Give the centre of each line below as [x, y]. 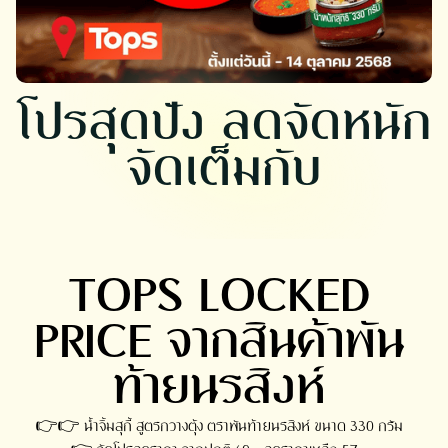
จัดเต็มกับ [224, 168]
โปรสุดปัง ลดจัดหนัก [224, 122]
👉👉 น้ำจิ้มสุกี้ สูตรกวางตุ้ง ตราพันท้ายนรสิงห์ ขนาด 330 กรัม [219, 426]
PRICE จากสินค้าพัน [219, 340]
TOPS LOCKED [219, 294]
